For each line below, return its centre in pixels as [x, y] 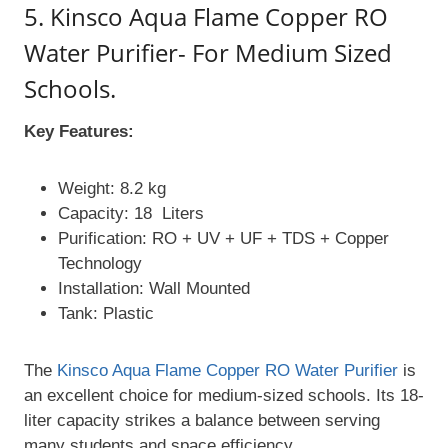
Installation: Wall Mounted [154, 289]
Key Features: [79, 132]
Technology [100, 264]
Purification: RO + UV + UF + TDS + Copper [223, 239]
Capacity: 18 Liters [133, 214]
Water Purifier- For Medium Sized [208, 53]
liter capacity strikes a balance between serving [202, 421]
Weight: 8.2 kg [112, 189]
